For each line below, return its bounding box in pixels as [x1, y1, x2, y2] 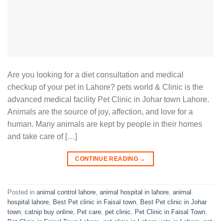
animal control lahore [37, 188, 96, 196]
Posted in [7, 188, 37, 196]
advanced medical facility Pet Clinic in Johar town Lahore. [7, 95, 209, 104]
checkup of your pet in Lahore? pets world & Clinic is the [7, 82, 203, 91]
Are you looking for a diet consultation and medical [7, 70, 184, 79]
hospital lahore [7, 198, 49, 206]
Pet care [77, 208, 101, 216]
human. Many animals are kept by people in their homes [7, 119, 202, 128]
